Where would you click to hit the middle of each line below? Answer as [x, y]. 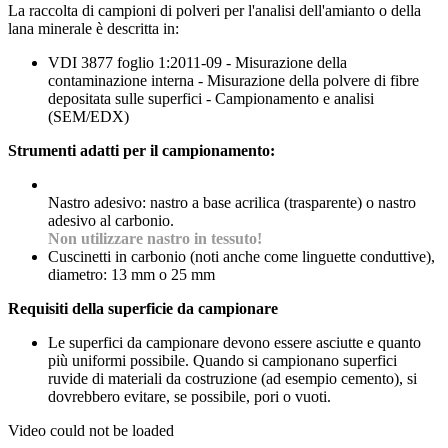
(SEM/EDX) [88, 116]
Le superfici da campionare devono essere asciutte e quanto [234, 342]
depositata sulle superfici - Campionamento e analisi [211, 98]
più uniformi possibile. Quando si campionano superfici [222, 360]
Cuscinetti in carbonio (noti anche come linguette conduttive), [241, 256]
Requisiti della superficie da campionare [143, 308]
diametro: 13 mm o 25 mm [131, 274]
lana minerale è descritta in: [93, 28]
